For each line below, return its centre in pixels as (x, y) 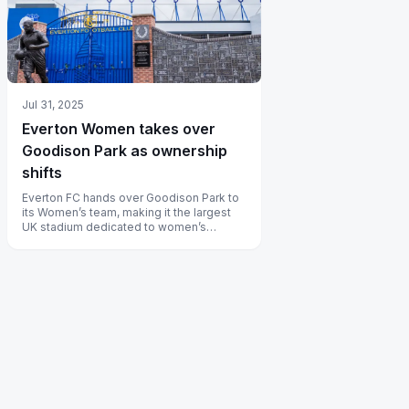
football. (44, 242)
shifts (42, 173)
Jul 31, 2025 (53, 105)
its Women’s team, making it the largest (126, 213)
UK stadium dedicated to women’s (114, 227)
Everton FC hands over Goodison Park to (131, 198)
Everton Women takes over (119, 129)
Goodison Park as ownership (125, 151)
